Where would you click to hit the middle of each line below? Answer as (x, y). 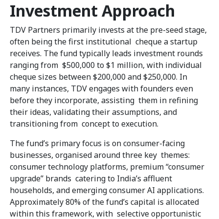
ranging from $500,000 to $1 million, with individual (106, 65)
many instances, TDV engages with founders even (101, 89)
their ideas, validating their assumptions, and (93, 112)
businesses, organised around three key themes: (100, 155)
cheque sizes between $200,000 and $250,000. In (99, 77)
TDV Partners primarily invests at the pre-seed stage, (108, 30)
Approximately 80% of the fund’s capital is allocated (104, 202)
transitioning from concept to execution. (85, 124)
